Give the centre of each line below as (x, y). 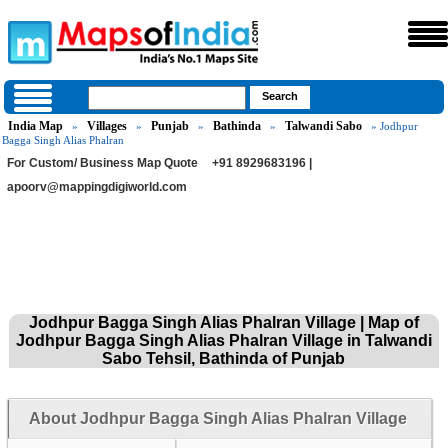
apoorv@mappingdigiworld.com (97, 187)
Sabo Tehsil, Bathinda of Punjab (224, 358)
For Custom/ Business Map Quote (103, 163)
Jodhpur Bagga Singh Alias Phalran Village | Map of (223, 322)
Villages (107, 126)
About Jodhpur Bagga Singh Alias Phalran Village (217, 418)
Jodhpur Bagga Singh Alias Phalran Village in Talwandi (223, 340)
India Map (36, 126)
